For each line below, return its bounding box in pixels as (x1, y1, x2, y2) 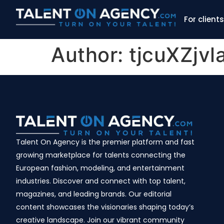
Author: (51, 42, 129, 67)
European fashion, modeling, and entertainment (16, 163, 184, 173)
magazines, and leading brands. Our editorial (16, 189, 171, 199)
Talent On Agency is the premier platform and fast (16, 137, 194, 147)
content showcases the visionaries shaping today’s (16, 202, 194, 212)
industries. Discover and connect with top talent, (16, 176, 185, 186)
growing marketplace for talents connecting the (16, 150, 185, 160)
